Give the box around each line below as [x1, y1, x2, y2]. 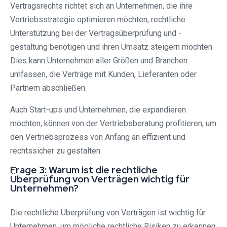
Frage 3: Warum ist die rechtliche [10, 163, 158, 176]
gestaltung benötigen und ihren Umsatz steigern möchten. [10, 42, 214, 52]
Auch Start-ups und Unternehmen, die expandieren [10, 104, 186, 115]
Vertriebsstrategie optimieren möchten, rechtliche [10, 14, 185, 24]
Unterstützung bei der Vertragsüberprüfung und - [10, 28, 181, 38]
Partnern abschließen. [10, 83, 87, 93]
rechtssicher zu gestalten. [10, 145, 102, 156]
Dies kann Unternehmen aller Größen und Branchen [10, 55, 187, 65]
